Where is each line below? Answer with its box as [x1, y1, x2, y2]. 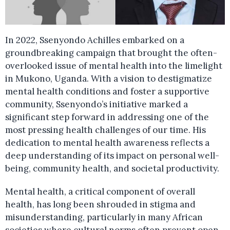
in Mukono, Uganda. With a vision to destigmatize [5, 73, 212, 85]
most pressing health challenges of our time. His [5, 124, 206, 136]
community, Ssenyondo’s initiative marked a [5, 99, 188, 110]
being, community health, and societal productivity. [5, 163, 219, 175]
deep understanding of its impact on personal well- [5, 150, 219, 162]
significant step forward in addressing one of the [5, 111, 209, 123]
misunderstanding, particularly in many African [5, 212, 203, 223]
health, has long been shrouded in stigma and [5, 199, 196, 210]
